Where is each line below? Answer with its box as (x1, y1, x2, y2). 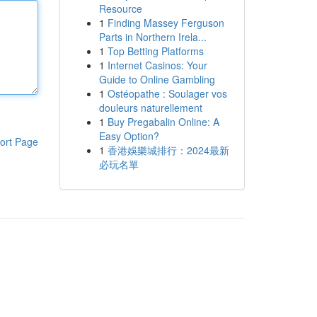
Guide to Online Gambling (98, 72, 215, 86)
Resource (98, 1, 142, 16)
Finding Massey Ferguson (107, 16, 224, 30)
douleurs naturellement (98, 100, 202, 115)
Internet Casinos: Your (107, 58, 207, 72)
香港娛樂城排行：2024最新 (107, 143, 229, 157)
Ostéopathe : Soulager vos (107, 86, 227, 100)
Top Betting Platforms (107, 44, 204, 58)
